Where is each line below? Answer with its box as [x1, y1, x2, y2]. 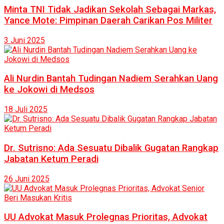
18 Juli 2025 [4, 104, 47, 114]
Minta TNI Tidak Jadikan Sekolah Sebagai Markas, [4, 3, 216, 15]
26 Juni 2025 [4, 173, 49, 183]
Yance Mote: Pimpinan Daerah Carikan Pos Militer [4, 14, 212, 26]
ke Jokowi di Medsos [4, 84, 94, 95]
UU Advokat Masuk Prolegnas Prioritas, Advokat [4, 211, 207, 223]
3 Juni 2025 [4, 35, 45, 45]
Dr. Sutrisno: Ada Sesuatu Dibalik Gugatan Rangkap [4, 142, 218, 153]
